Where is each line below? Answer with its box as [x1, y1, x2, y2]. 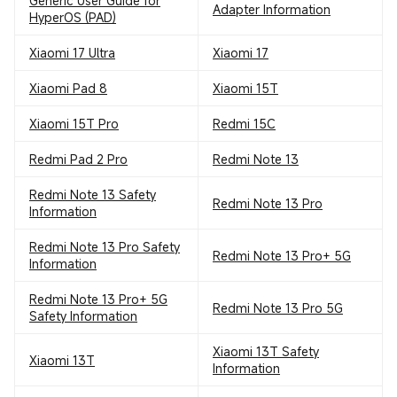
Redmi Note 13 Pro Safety [29, 238, 180, 255]
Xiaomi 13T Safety [212, 343, 319, 360]
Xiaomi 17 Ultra [29, 44, 115, 61]
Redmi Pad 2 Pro [29, 151, 128, 167]
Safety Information [29, 307, 137, 324]
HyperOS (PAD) [29, 9, 116, 26]
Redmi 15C [212, 115, 276, 132]
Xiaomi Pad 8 [29, 80, 107, 97]
